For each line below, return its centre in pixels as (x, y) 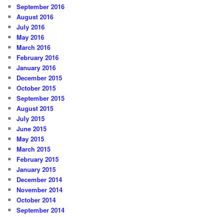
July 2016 (31, 27)
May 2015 (31, 139)
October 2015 (36, 88)
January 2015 (36, 170)
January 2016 (36, 68)
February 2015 (38, 159)
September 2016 (41, 7)
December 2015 (39, 78)
